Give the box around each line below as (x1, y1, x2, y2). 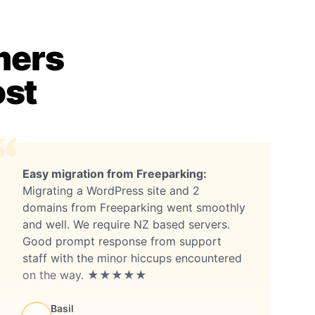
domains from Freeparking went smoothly (22, 200, 245, 214)
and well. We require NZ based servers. (22, 217, 230, 231)
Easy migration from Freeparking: (22, 166, 207, 181)
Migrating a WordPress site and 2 (22, 183, 200, 198)
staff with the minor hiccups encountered (22, 250, 242, 265)
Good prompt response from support (22, 233, 221, 248)
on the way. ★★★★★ (22, 267, 147, 282)
